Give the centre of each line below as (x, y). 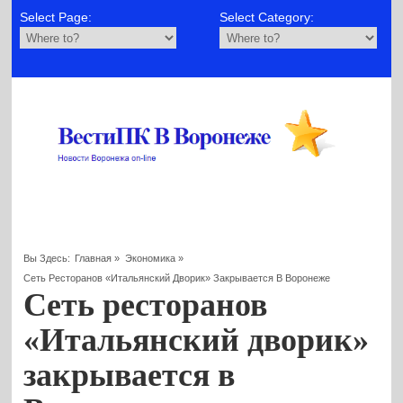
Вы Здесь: (47, 258)
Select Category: (267, 18)
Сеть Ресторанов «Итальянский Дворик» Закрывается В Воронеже (177, 278)
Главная (94, 258)
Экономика (150, 258)
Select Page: (55, 18)
